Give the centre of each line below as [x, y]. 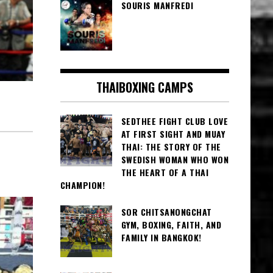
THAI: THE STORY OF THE [171, 146]
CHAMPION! [82, 185]
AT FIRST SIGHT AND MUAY [173, 133]
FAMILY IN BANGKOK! [161, 238]
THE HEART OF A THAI [165, 172]
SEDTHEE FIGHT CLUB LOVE [174, 121]
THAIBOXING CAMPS [144, 87]
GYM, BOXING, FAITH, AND [171, 225]
